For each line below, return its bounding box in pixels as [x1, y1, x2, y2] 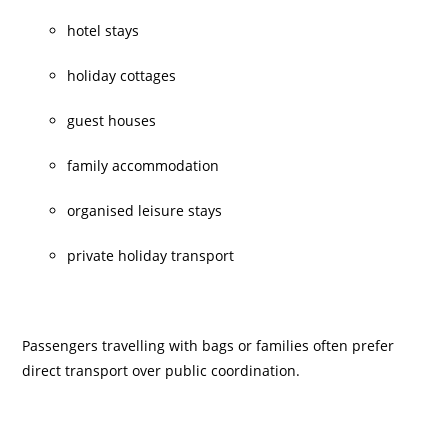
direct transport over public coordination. [22, 361, 301, 380]
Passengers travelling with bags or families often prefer [22, 336, 395, 355]
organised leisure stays [67, 201, 223, 220]
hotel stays [67, 21, 140, 40]
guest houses [67, 111, 157, 130]
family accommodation [67, 156, 220, 175]
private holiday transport [67, 246, 235, 265]
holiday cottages [67, 66, 177, 85]
